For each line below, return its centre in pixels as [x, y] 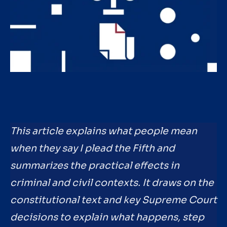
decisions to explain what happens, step [107, 218]
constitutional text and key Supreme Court [113, 200]
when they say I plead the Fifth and [92, 149]
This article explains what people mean [104, 131]
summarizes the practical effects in [95, 166]
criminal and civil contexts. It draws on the [112, 183]
